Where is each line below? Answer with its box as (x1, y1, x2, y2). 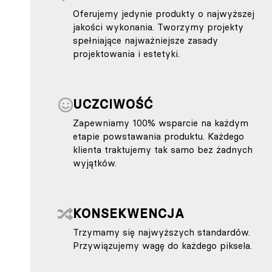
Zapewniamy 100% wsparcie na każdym (73, 117, 248, 129)
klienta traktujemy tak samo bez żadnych (73, 143, 253, 155)
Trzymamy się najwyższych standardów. (73, 226, 250, 238)
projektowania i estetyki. (73, 47, 180, 59)
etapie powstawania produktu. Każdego (73, 130, 244, 142)
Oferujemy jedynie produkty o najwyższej (73, 7, 254, 19)
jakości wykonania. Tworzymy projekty (73, 21, 243, 33)
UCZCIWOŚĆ (73, 96, 153, 112)
